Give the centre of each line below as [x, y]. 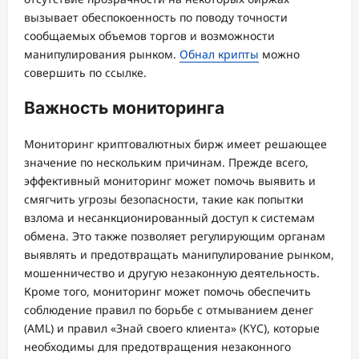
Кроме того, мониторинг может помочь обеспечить [167, 291]
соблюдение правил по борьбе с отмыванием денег [169, 309]
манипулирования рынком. [102, 54]
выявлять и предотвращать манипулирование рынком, [179, 254]
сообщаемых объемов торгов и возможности [149, 35]
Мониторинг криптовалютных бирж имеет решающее [175, 143]
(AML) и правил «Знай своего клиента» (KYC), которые [172, 328]
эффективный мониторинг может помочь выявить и [170, 180]
